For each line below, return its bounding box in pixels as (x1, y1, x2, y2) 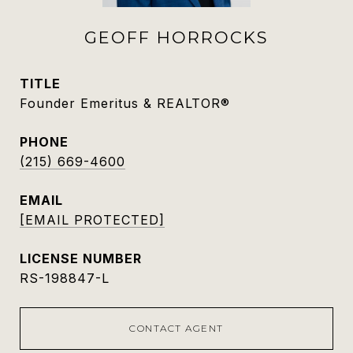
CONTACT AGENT (129, 322, 224, 334)
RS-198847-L (20, 270, 110, 286)
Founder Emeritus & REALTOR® (20, 95, 230, 111)
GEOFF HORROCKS (84, 28, 269, 47)
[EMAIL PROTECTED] (20, 212, 165, 228)
